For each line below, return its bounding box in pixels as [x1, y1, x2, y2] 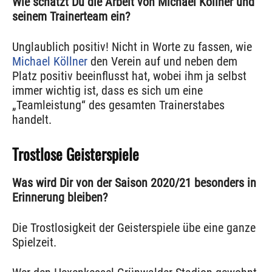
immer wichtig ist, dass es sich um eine [12, 83, 203, 98]
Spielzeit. [12, 235, 56, 250]
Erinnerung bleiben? [12, 190, 107, 205]
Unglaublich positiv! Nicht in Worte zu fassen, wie [12, 39, 252, 55]
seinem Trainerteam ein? [12, 9, 130, 24]
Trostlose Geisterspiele [12, 143, 139, 166]
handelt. [12, 112, 52, 127]
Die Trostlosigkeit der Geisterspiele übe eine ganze [12, 220, 256, 236]
